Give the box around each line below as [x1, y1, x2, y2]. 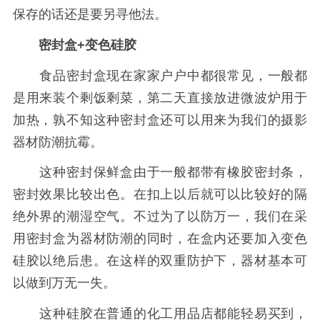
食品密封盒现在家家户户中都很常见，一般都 [12, 68, 308, 83]
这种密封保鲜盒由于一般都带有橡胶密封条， [12, 165, 308, 180]
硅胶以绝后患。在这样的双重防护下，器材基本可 [12, 254, 308, 269]
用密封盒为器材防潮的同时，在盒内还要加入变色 [12, 231, 308, 246]
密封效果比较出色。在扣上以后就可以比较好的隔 [12, 187, 308, 202]
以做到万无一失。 [12, 276, 116, 291]
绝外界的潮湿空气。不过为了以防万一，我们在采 [12, 209, 308, 224]
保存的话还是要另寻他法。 [12, 7, 167, 22]
